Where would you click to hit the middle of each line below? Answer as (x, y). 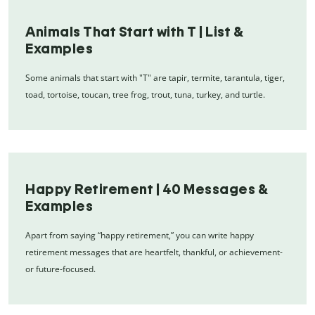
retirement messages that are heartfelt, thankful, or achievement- (154, 252)
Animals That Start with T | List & (134, 31)
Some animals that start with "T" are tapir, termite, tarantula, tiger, (155, 77)
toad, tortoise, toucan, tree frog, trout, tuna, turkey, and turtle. (145, 94)
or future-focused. (60, 269)
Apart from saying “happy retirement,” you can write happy (140, 235)
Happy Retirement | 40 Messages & (147, 189)
